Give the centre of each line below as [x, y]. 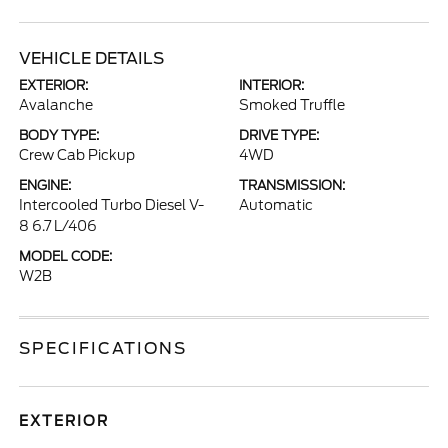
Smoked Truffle [292, 105]
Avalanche [56, 105]
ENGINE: [45, 185]
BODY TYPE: [59, 135]
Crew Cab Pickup [77, 155]
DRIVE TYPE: [279, 135]
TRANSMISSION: [292, 185]
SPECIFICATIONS [103, 348]
